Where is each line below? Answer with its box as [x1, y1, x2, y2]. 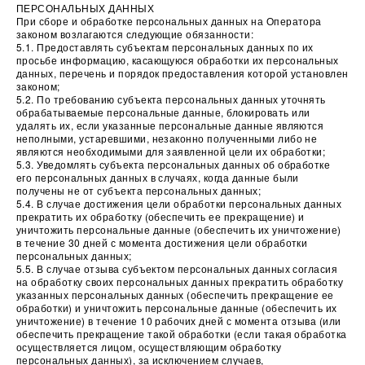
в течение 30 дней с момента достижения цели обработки [16, 235, 308, 249]
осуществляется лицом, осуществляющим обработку [16, 340, 282, 354]
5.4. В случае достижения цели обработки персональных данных [16, 196, 342, 210]
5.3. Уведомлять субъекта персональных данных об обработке [16, 157, 331, 171]
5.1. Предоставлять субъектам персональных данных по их [16, 40, 314, 54]
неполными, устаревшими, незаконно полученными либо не [16, 131, 318, 145]
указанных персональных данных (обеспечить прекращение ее [16, 288, 334, 301]
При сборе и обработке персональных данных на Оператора [16, 14, 322, 28]
